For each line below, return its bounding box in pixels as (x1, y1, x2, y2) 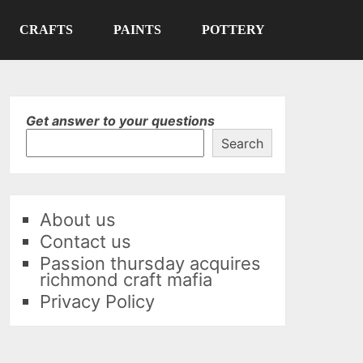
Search (221, 135, 264, 152)
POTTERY (202, 23, 265, 36)
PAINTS (113, 23, 161, 36)
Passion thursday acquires (40, 253, 262, 274)
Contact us (40, 231, 132, 252)
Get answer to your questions (26, 113, 216, 129)
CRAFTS (19, 23, 73, 36)
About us (40, 209, 117, 230)
